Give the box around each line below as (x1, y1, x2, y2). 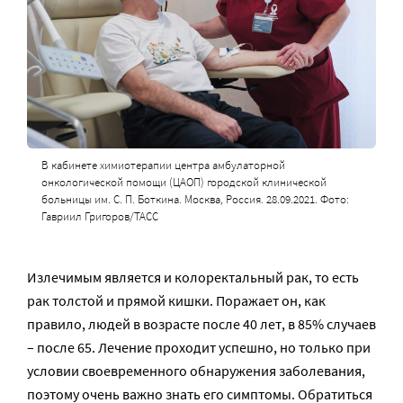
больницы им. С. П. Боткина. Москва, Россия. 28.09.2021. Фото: (40, 191, 349, 207)
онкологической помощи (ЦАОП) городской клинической (40, 174, 327, 190)
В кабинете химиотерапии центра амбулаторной (40, 157, 285, 173)
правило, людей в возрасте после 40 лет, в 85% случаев (27, 314, 376, 333)
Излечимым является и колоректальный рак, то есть (27, 267, 359, 286)
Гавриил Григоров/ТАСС (40, 208, 158, 224)
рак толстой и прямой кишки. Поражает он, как (27, 291, 326, 309)
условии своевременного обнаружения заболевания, (27, 361, 365, 380)
